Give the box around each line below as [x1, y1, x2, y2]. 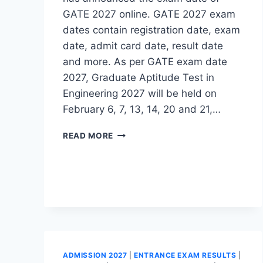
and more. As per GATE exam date [63, 55, 227, 68]
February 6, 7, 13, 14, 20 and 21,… [63, 103, 221, 115]
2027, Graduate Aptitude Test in [63, 71, 214, 83]
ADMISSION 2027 [63, 250, 127, 259]
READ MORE [63, 130, 114, 140]
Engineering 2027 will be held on [63, 87, 217, 99]
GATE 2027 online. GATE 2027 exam [63, 8, 235, 20]
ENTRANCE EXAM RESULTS [134, 250, 237, 259]
